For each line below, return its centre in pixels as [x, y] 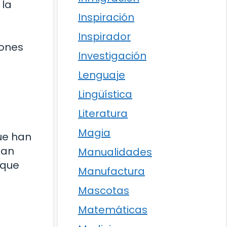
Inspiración [106, 17]
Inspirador [104, 36]
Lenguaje [102, 75]
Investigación [112, 56]
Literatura [103, 113]
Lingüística [105, 94]
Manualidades [115, 152]
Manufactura [111, 171]
